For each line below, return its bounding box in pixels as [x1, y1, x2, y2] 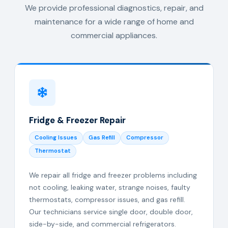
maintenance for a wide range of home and [34, 16, 194, 27]
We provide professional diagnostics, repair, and [24, 3, 204, 13]
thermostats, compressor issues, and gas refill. [29, 195, 185, 204]
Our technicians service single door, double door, [29, 207, 193, 216]
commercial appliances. [71, 30, 157, 41]
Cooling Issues [35, 134, 77, 141]
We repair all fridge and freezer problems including [29, 170, 197, 180]
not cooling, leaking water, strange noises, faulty [29, 183, 190, 192]
